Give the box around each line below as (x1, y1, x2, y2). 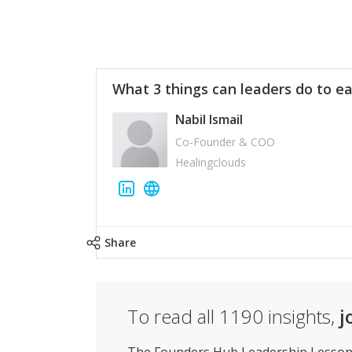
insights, (268, 303, 339, 329)
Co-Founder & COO (175, 134, 275, 149)
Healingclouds (175, 155, 246, 170)
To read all (127, 303, 219, 329)
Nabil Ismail (175, 111, 243, 128)
